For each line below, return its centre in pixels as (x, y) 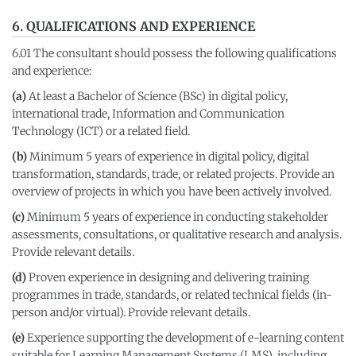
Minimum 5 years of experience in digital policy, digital (169, 157)
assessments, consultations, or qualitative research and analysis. (177, 234)
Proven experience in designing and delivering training (169, 277)
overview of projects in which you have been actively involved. (172, 192)
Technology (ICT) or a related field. (101, 131)
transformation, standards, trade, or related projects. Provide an (173, 174)
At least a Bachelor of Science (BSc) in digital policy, (158, 96)
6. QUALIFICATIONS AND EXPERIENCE (133, 26)
